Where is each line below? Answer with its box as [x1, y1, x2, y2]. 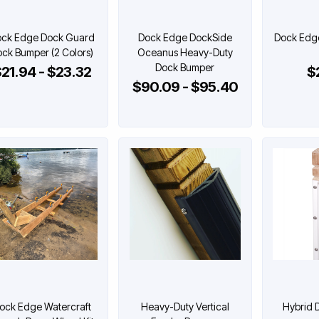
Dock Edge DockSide [137, 31, 232, 43]
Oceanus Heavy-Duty [137, 46, 233, 58]
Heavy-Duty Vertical [140, 300, 229, 313]
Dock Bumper [155, 61, 215, 73]
